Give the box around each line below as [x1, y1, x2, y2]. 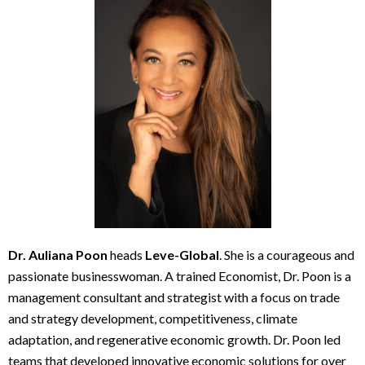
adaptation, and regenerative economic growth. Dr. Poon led [8, 332, 341, 348]
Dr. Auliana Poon [8, 247, 108, 263]
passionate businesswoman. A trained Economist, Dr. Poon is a [8, 268, 351, 284]
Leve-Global [145, 247, 219, 263]
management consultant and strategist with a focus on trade [8, 289, 340, 306]
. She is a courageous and [219, 247, 354, 263]
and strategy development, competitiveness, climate [8, 310, 297, 327]
